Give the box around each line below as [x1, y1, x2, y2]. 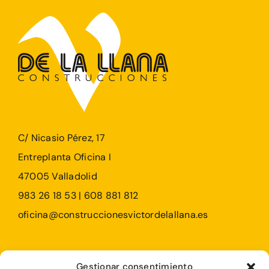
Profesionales [17, 249, 79, 262]
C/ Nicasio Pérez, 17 [17, 131, 105, 144]
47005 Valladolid [17, 170, 97, 183]
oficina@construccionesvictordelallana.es [17, 208, 208, 221]
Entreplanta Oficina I [17, 151, 112, 163]
